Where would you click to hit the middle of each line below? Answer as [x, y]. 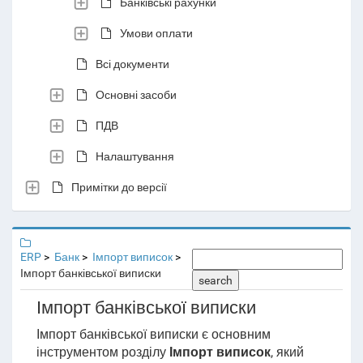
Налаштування [135, 156]
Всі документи [132, 64]
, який [287, 352]
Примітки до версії [119, 187]
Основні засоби [136, 94]
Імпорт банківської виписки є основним [153, 334]
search [216, 280]
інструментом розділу [102, 352]
